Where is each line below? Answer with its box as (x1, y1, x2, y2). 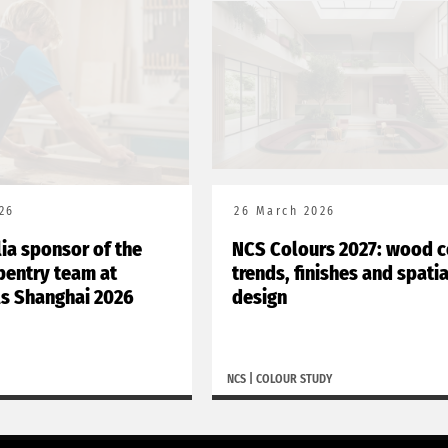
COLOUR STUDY (256, 371, 332, 386)
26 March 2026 (234, 203, 336, 218)
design (232, 284, 287, 309)
